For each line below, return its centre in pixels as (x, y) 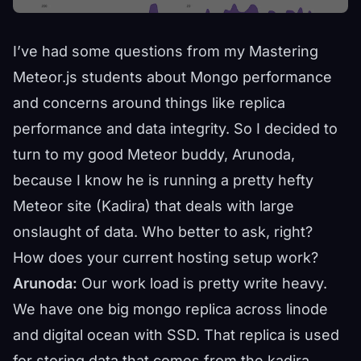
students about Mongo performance (205, 77)
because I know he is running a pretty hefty (163, 180)
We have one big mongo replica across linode (170, 309)
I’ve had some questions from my (131, 51)
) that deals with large (220, 205)
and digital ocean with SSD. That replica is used (176, 334)
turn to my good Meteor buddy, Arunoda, (154, 154)
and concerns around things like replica (149, 102)
